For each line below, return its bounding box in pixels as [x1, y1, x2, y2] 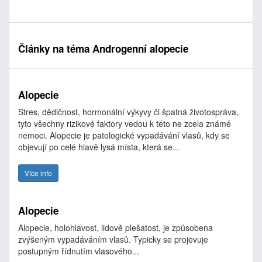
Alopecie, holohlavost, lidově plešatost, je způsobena [18, 222, 213, 233]
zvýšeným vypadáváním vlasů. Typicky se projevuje [18, 233, 208, 245]
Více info [25, 168, 52, 178]
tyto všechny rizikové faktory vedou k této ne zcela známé [18, 118, 231, 129]
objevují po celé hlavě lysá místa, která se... [18, 141, 180, 153]
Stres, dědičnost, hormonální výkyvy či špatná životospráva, [18, 106, 239, 118]
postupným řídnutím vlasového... [18, 245, 139, 257]
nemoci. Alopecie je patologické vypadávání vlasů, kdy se [18, 129, 230, 141]
